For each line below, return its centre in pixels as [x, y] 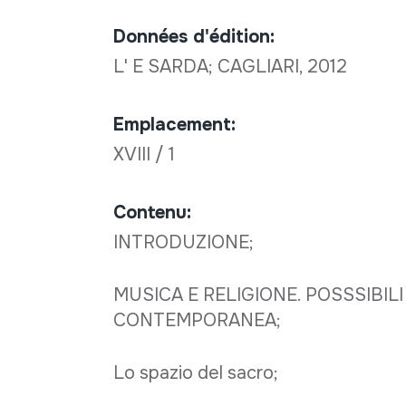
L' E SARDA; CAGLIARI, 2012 [232, 66]
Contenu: [152, 212]
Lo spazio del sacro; [195, 372]
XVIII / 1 [146, 154]
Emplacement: [174, 124]
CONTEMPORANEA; [197, 320]
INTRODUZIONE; [183, 242]
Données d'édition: [193, 36]
